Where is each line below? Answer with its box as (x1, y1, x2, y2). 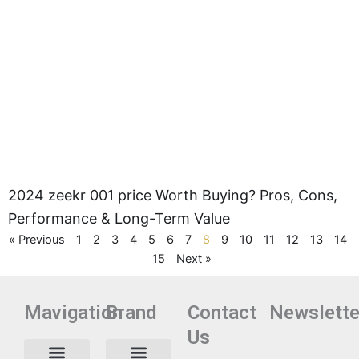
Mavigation (24, 301, 123, 325)
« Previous (8, 232, 65, 247)
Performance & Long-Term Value (8, 210, 230, 227)
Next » (175, 252, 212, 266)
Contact (188, 301, 256, 325)
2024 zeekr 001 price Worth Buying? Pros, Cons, (8, 187, 337, 204)
